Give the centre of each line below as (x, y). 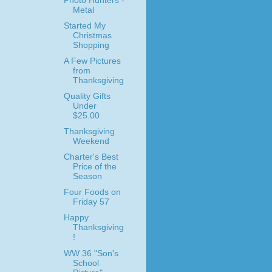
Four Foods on (92, 192)
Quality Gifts (87, 96)
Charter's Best (91, 157)
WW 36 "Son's (91, 253)
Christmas (92, 35)
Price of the (94, 167)
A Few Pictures (92, 61)
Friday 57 (91, 202)
